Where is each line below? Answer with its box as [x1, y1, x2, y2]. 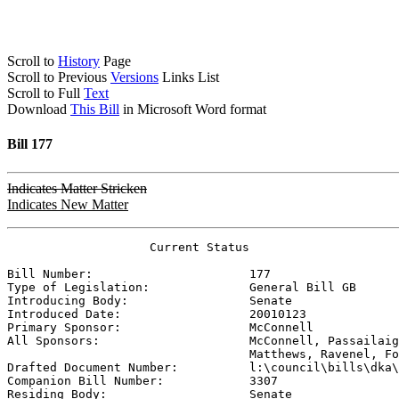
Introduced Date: [7, 306, 249, 321]
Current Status [7, 240, 249, 254]
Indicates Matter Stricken [7, 180, 147, 196]
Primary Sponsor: [7, 320, 249, 334]
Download [7, 102, 70, 117]
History [58, 53, 100, 69]
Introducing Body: [7, 293, 249, 307]
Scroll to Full [7, 85, 84, 101]
